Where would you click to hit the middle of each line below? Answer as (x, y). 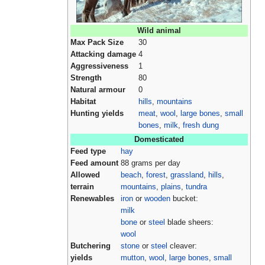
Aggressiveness (99, 67)
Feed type (88, 152)
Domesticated (159, 140)
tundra (196, 187)
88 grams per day (151, 164)
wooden (157, 199)
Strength (86, 78)
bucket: (184, 199)
